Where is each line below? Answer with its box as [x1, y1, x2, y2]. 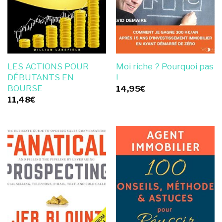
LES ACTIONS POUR [7, 61, 89, 71]
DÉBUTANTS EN [7, 72, 74, 82]
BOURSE [7, 83, 43, 93]
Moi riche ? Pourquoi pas [115, 61, 214, 71]
